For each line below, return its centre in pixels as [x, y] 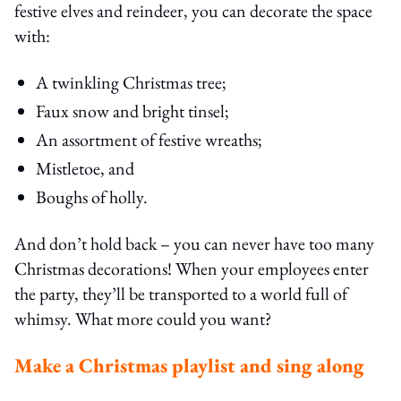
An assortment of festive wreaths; [149, 139]
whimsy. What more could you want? [143, 318]
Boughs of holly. [92, 196]
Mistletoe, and [85, 168]
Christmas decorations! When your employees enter [192, 268]
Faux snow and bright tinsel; [132, 111]
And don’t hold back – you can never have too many [194, 243]
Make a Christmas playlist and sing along [189, 365]
